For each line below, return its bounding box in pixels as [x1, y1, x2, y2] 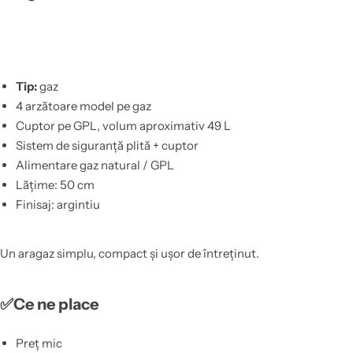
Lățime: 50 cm [15, 176, 95, 192]
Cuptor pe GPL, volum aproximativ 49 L [15, 117, 231, 133]
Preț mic [15, 336, 62, 351]
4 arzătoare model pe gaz [15, 98, 151, 113]
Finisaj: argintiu [15, 196, 100, 212]
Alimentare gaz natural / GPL [15, 157, 174, 173]
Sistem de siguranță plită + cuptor [15, 137, 199, 153]
